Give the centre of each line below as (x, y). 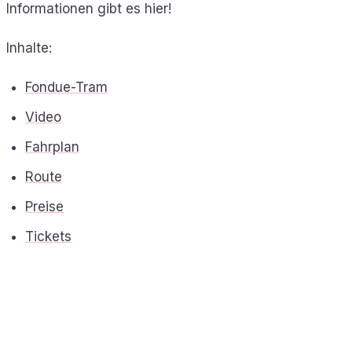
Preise (44, 206)
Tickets (48, 236)
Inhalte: (29, 48)
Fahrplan (52, 147)
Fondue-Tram (66, 87)
